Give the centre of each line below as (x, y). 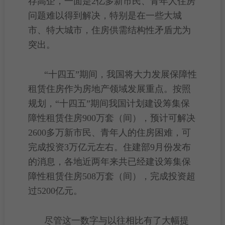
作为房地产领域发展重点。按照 (127, 89)
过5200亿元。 (55, 191)
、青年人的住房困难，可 (141, 133)
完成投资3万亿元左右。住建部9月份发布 (109, 147)
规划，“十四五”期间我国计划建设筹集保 (109, 103)
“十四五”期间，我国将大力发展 (107, 74)
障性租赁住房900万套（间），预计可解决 (111, 118)
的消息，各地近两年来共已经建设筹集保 (109, 162)
